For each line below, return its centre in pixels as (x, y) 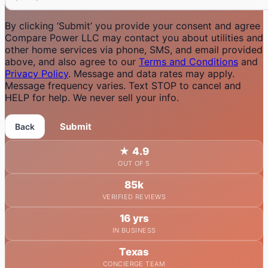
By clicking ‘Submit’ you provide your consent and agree (133, 26)
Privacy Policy (36, 74)
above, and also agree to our (72, 62)
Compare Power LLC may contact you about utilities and (134, 38)
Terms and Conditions (188, 62)
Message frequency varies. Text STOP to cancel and (123, 86)
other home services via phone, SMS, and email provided (134, 50)
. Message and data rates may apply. (151, 74)
